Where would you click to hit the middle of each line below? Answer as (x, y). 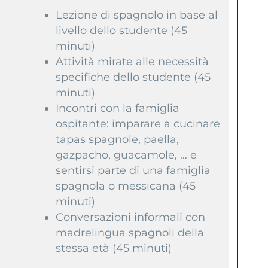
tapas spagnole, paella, (118, 139)
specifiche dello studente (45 (133, 77)
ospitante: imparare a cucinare (138, 124)
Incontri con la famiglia (118, 108)
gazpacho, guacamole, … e (127, 155)
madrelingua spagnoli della (130, 232)
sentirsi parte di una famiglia (133, 170)
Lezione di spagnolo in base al (137, 15)
